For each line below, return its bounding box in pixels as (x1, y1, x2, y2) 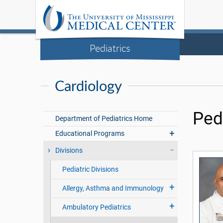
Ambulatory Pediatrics (62, 203, 131, 212)
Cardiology (55, 76, 122, 96)
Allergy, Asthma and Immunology (62, 184, 164, 193)
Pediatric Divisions (62, 165, 118, 174)
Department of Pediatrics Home (55, 114, 153, 123)
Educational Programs (55, 129, 125, 138)
